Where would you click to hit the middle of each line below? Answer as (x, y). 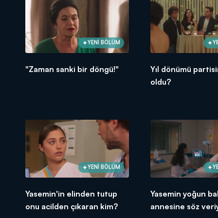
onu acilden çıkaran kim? (72, 206)
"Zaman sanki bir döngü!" (72, 69)
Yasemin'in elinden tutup (71, 193)
